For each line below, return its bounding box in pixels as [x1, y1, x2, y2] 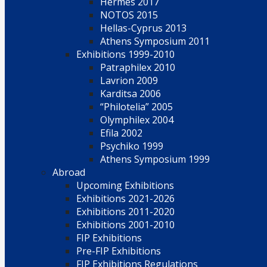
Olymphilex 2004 [100, 113, 173, 126]
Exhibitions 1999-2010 [76, 48, 175, 61]
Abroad [52, 166, 85, 179]
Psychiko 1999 [100, 139, 163, 153]
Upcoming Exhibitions [76, 179, 174, 192]
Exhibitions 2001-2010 [76, 218, 175, 231]
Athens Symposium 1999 [100, 153, 210, 166]
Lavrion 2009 [100, 74, 158, 87]
